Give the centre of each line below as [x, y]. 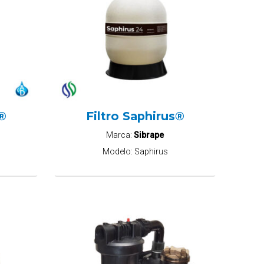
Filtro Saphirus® [135, 116]
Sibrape [149, 135]
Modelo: [118, 151]
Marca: [120, 135]
